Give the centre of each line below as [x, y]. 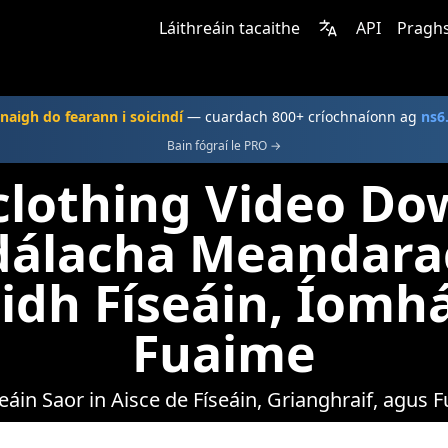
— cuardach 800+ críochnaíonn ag [301, 116]
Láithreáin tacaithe [229, 28]
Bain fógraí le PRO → [224, 145]
